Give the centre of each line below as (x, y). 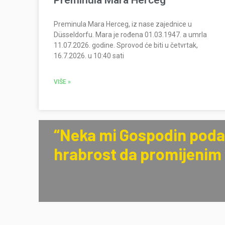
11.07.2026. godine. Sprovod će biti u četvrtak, (126, 45)
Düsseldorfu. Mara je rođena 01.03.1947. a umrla (130, 35)
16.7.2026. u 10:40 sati (89, 56)
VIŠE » (62, 82)
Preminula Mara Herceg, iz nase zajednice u (123, 24)
